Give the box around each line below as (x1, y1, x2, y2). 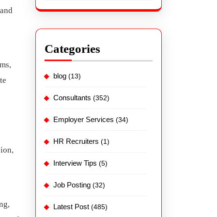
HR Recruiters (53, 137, 99, 145)
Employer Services (53, 115, 114, 124)
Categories (45, 42, 100, 55)
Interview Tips (53, 158, 97, 167)
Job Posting (53, 180, 91, 189)
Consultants (53, 93, 91, 102)
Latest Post (53, 202, 89, 211)
